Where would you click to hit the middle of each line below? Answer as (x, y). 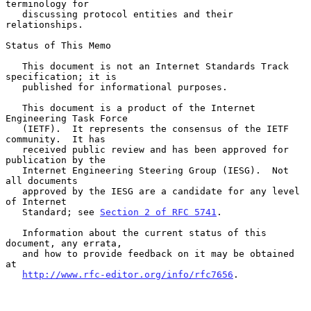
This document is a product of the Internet (14, 108)
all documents (42, 180)
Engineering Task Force (67, 118)
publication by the (56, 160)
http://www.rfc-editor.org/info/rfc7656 (128, 274)
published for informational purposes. (14, 87)
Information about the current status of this (14, 233)
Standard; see (61, 212)
